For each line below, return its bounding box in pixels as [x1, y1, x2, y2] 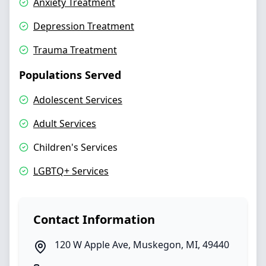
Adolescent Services [33, 93, 122, 106]
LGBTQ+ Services [33, 164, 109, 178]
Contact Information [33, 211, 155, 227]
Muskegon [133, 238, 181, 251]
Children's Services [33, 141, 118, 154]
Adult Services [33, 117, 96, 130]
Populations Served [19, 68, 121, 82]
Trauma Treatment [33, 43, 117, 56]
